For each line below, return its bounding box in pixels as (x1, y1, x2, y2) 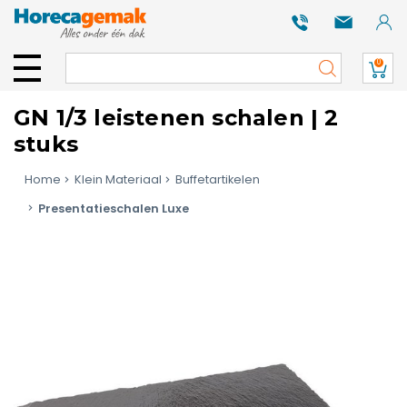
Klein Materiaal (74, 172, 162, 187)
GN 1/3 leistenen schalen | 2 (14, 104, 339, 131)
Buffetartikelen (175, 172, 260, 187)
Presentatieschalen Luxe (38, 200, 189, 216)
